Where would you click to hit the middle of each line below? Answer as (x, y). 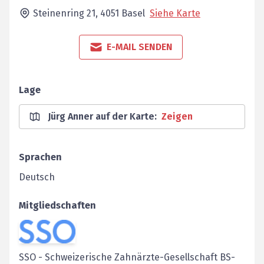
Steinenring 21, (67, 13)
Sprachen (40, 157)
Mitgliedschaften (57, 205)
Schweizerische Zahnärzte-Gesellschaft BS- (140, 257)
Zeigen (177, 116)
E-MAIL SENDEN (140, 47)
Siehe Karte (175, 13)
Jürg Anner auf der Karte (101, 116)
